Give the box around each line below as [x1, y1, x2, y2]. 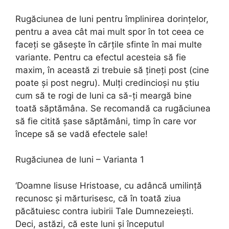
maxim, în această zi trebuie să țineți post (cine [15, 64, 209, 75]
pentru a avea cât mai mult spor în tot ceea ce [15, 26, 204, 37]
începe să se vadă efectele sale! [15, 128, 148, 139]
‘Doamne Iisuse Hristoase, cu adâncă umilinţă [15, 180, 202, 191]
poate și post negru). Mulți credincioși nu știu [15, 77, 199, 88]
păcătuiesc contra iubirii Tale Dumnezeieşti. [15, 205, 194, 216]
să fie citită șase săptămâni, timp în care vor [15, 116, 196, 126]
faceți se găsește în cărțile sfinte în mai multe [15, 39, 202, 50]
